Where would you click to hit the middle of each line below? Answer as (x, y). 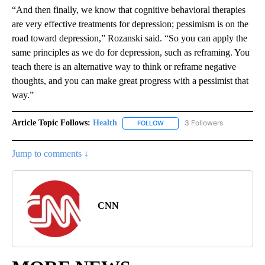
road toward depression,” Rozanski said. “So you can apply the (130, 38)
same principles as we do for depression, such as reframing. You (131, 53)
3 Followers (204, 123)
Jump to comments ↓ (50, 153)
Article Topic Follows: (51, 123)
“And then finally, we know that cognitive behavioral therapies (129, 10)
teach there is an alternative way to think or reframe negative (124, 67)
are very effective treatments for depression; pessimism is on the (130, 24)
